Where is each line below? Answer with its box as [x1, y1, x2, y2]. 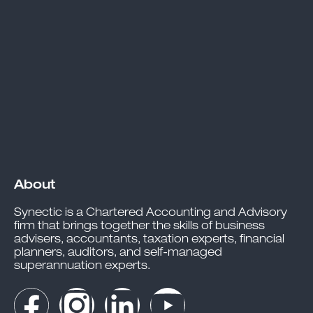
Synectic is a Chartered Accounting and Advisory [14, 208, 287, 220]
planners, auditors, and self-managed [14, 248, 222, 260]
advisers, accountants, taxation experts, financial [14, 235, 284, 247]
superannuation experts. [14, 261, 150, 273]
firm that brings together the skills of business [14, 221, 265, 233]
